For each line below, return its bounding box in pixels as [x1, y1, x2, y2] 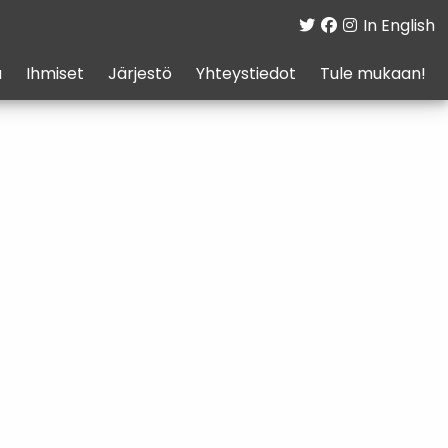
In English [362, 19, 435, 35]
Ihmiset [25, 67, 84, 83]
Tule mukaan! [319, 67, 426, 83]
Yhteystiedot [195, 67, 296, 83]
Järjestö [107, 67, 172, 83]
